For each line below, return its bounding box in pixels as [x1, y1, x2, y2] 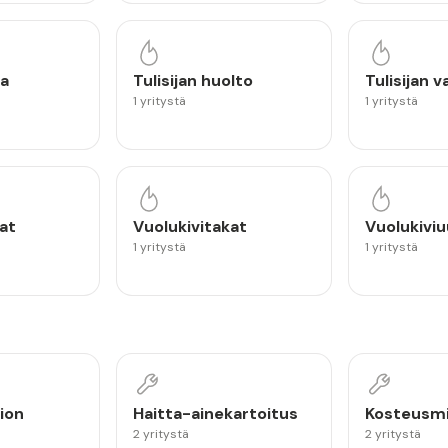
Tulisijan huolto [132, 70, 253, 91]
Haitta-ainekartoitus [132, 403, 298, 424]
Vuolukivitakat [132, 216, 247, 237]
